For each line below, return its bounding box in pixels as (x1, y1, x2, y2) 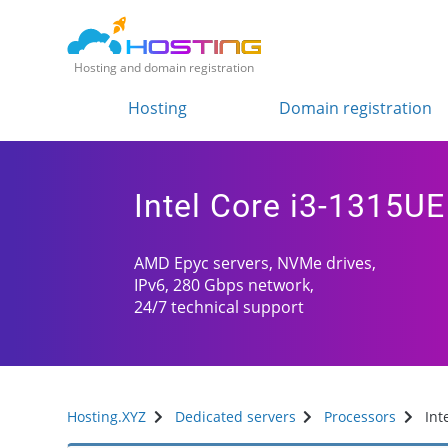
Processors (324, 407, 397, 427)
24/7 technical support (134, 296, 305, 319)
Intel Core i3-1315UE (134, 187, 446, 226)
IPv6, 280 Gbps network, (134, 274, 315, 297)
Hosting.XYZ (67, 407, 147, 427)
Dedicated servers (174, 407, 296, 427)
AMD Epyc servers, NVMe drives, (134, 252, 377, 275)
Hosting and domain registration (74, 59, 255, 76)
